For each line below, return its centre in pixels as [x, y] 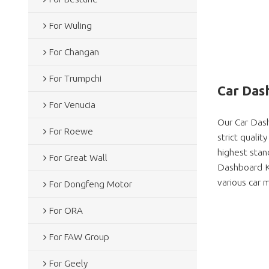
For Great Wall [78, 157]
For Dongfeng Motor [90, 184]
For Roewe [71, 131]
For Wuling [70, 25]
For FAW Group [79, 237]
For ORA [66, 210]
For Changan [74, 52]
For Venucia [72, 104]
